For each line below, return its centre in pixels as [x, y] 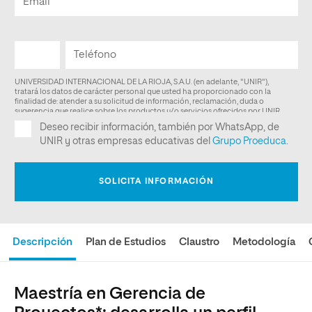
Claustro [200, 242]
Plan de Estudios [126, 242]
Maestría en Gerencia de [110, 294]
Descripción [43, 242]
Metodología [264, 242]
